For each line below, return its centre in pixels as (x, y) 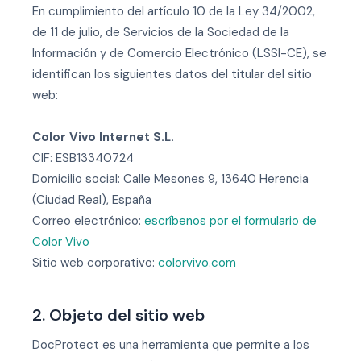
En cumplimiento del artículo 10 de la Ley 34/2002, (174, 11)
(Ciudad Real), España (92, 200)
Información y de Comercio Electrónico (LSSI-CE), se (179, 53)
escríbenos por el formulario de (230, 221)
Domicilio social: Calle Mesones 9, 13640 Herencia (170, 179)
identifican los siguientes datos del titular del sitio (172, 74)
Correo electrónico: (88, 221)
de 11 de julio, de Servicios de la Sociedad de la (161, 32)
